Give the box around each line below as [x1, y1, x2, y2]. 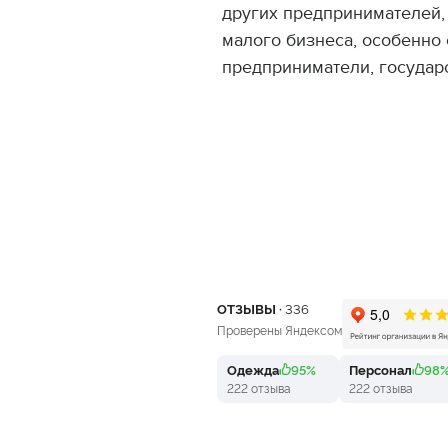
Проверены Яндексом [216, 321, 342, 339]
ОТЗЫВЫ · [216, 299, 282, 318]
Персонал [348, 360, 412, 379]
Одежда [226, 360, 279, 379]
